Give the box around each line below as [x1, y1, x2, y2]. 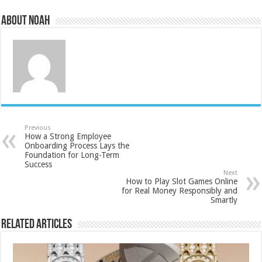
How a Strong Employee [25, 131, 112, 141]
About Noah [1, 14, 50, 28]
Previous [25, 123, 51, 132]
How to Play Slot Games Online [125, 176, 237, 186]
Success [25, 159, 53, 169]
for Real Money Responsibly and [121, 185, 237, 195]
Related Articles [1, 218, 73, 232]
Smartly [210, 195, 237, 205]
